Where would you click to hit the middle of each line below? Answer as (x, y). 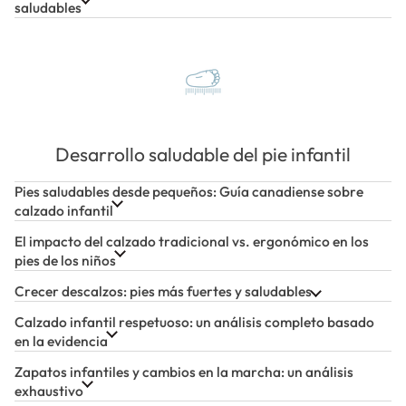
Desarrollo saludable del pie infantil (203, 154)
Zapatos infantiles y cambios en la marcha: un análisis (184, 371)
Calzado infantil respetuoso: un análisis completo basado (194, 321)
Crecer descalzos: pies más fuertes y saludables (163, 290)
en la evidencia (61, 340)
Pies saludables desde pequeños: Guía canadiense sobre (189, 191)
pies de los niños (65, 260)
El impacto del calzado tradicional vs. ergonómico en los (192, 241)
